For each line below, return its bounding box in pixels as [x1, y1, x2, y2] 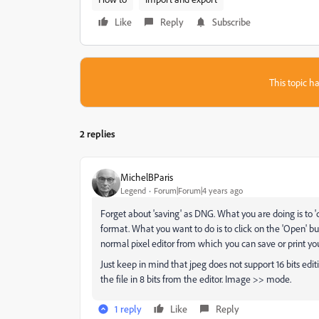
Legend [120, 184, 146, 196]
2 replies [80, 127, 115, 140]
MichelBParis [120, 170, 173, 183]
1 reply [115, 303, 142, 315]
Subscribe [212, 16, 251, 28]
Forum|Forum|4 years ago [154, 184, 243, 196]
